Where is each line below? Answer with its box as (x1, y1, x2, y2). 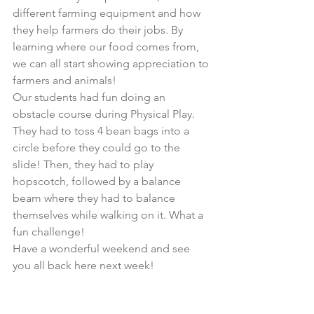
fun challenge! (13, 225, 85, 239)
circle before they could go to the (13, 141, 183, 155)
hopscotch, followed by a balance (13, 175, 184, 189)
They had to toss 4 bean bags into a (13, 124, 192, 138)
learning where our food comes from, (13, 40, 202, 54)
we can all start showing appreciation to (13, 57, 212, 71)
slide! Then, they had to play (13, 158, 156, 172)
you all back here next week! (13, 259, 154, 273)
